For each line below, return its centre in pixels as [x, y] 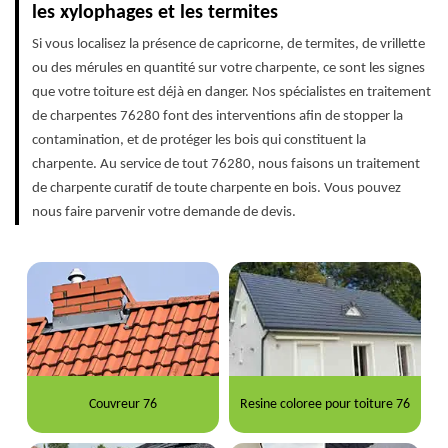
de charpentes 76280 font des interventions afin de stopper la [217, 117]
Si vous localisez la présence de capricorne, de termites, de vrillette [228, 45]
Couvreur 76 [122, 404]
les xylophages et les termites [155, 13]
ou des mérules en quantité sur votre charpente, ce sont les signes [228, 69]
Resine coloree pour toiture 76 [325, 404]
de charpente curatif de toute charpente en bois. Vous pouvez [216, 189]
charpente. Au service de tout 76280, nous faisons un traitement [226, 165]
